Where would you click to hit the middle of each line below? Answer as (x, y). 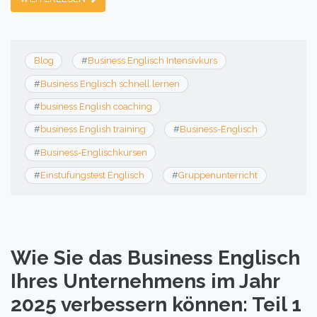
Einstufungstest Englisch (92, 175)
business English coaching (96, 106)
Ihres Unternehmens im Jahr (145, 282)
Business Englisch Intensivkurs (152, 61)
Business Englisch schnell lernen (110, 83)
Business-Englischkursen (93, 152)
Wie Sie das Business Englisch (155, 258)
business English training (93, 129)
